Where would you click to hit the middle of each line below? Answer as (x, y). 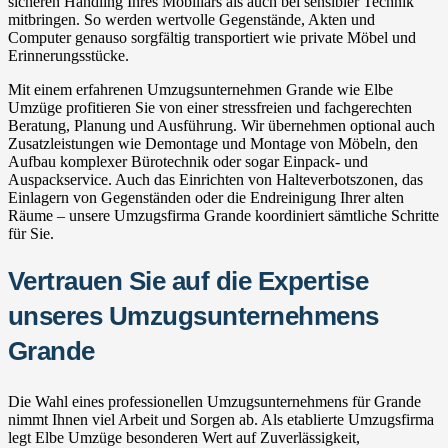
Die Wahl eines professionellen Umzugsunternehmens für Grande (214, 401)
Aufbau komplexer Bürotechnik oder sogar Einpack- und (188, 161)
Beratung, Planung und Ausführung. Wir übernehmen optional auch (221, 125)
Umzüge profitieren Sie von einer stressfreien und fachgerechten (210, 107)
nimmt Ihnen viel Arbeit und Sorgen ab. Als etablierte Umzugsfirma (221, 419)
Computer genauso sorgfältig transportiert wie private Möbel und (212, 37)
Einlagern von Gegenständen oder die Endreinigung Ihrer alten (206, 197)
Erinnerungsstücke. (68, 55)
